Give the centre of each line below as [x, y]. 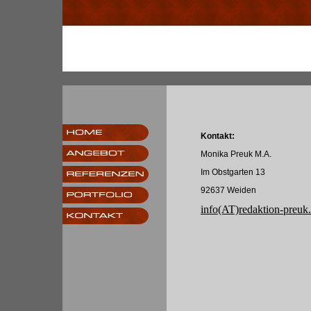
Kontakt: [218, 136]
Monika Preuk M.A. [236, 154]
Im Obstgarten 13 [233, 172]
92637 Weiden [228, 190]
